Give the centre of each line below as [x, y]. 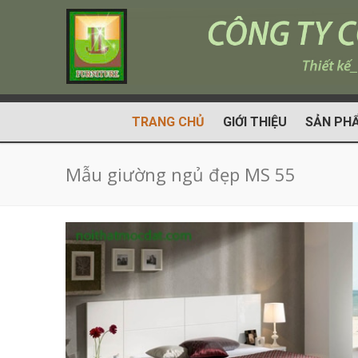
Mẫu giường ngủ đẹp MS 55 [181, 175]
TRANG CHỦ [168, 122]
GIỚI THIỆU [255, 122]
